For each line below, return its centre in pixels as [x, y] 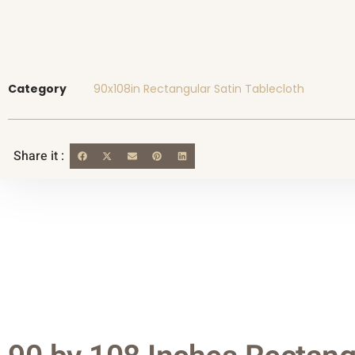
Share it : [39, 156]
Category [37, 88]
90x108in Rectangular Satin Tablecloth [199, 88]
